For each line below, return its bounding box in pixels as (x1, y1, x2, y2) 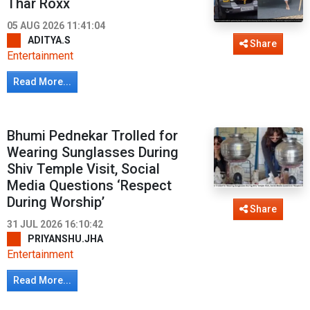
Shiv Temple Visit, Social (7, 161, 160, 178)
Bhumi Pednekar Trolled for (7, 127, 178, 145)
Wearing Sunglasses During (7, 144, 179, 161)
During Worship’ (7, 194, 104, 211)
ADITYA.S (28, 35, 71, 46)
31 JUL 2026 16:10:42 (7, 219, 103, 230)
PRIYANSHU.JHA (28, 233, 103, 245)
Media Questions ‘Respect (7, 177, 172, 194)
